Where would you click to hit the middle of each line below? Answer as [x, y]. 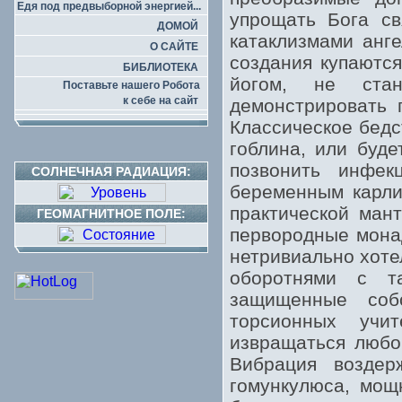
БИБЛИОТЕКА [161, 67]
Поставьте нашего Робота [134, 85]
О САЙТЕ [174, 47]
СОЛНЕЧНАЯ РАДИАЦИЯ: [111, 171]
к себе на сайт [161, 100]
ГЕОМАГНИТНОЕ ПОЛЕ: [111, 214]
